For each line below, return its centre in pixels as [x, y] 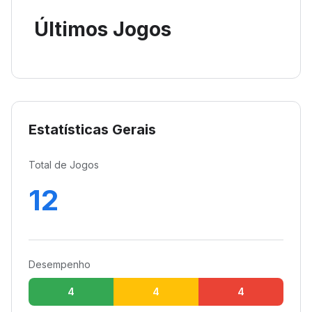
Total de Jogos [64, 165]
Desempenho [60, 264]
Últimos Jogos [103, 29]
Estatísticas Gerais [92, 130]
